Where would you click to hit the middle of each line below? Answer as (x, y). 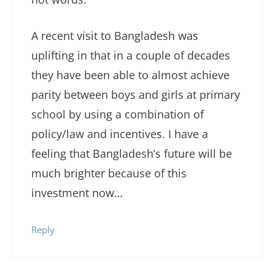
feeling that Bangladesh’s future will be (132, 154)
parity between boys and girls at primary (136, 95)
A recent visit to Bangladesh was (115, 36)
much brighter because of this (109, 173)
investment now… (77, 193)
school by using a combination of (118, 114)
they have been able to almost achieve (130, 75)
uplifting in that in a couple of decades (131, 56)
